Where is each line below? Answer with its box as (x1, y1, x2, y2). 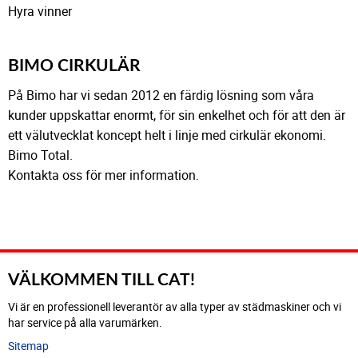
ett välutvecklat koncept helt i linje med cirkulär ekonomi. (8, 125, 326, 144)
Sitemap (8, 337, 49, 353)
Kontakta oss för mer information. (8, 165, 199, 184)
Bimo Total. (8, 145, 73, 164)
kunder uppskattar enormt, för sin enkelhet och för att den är (8, 105, 345, 124)
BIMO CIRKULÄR (8, 58, 141, 75)
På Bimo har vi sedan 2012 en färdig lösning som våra (8, 86, 314, 104)
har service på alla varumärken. (8, 315, 162, 331)
